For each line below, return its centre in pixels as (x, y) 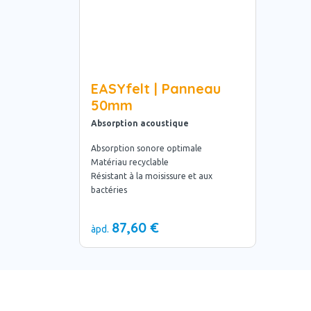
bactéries (109, 190)
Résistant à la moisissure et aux (152, 176)
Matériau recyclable (130, 162)
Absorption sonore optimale (146, 148)
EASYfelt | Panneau (156, 88)
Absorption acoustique (140, 123)
